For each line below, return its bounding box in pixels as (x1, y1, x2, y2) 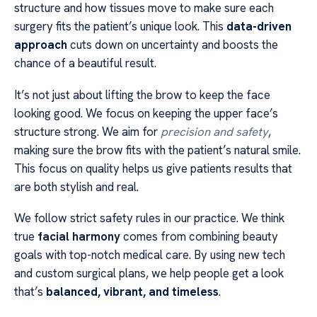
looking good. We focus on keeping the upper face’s (14, 105, 278, 121)
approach (14, 37, 67, 53)
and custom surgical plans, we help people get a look (14, 265, 284, 282)
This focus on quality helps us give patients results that (14, 160, 292, 176)
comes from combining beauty (120, 229, 278, 245)
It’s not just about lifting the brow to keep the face (14, 86, 270, 103)
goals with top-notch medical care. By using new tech (14, 247, 285, 263)
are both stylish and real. (14, 178, 139, 195)
